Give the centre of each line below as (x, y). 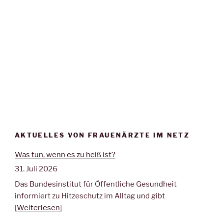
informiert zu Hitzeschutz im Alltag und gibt (90, 196)
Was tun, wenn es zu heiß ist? (65, 154)
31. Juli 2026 (36, 169)
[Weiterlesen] (38, 207)
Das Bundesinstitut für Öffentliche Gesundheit (96, 184)
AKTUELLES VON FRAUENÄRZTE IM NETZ (102, 135)
